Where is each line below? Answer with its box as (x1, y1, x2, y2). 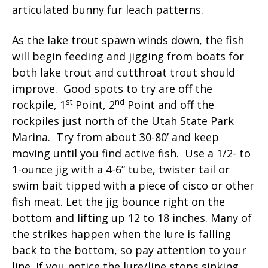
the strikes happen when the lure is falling (12, 226, 231, 241)
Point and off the (124, 97, 214, 112)
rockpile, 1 (12, 97, 66, 112)
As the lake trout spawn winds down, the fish (12, 32, 244, 47)
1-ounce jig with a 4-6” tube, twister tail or (12, 162, 230, 176)
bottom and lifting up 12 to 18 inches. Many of (12, 210, 252, 225)
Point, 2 (72, 97, 115, 112)
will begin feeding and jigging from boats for (12, 48, 244, 63)
